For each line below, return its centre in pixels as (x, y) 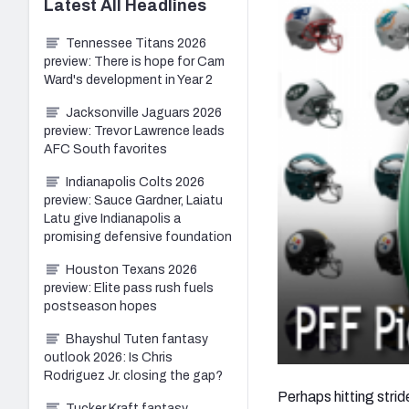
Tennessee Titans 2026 (136, 43)
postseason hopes (100, 306)
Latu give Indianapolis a (112, 218)
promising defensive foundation (138, 236)
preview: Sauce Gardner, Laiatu (133, 200)
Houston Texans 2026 (131, 269)
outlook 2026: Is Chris (108, 357)
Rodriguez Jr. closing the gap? (133, 375)
